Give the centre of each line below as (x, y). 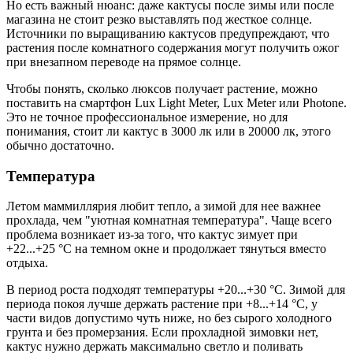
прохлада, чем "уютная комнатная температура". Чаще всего (169, 221)
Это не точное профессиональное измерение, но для (147, 117)
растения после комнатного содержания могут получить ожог (173, 47)
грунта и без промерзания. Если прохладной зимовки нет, (162, 333)
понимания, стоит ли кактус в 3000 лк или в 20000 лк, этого (169, 131)
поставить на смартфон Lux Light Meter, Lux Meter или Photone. (176, 102)
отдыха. (27, 263)
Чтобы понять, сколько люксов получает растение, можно (162, 88)
